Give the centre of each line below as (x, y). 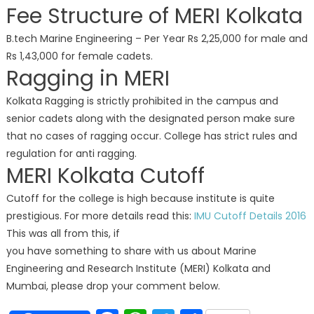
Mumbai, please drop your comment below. (113, 286)
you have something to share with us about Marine (131, 251)
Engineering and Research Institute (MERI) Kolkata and (138, 268)
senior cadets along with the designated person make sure (150, 118)
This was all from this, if (63, 233)
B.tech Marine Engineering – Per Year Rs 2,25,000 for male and (157, 38)
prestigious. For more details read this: (100, 216)
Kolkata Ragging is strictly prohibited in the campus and (142, 101)
